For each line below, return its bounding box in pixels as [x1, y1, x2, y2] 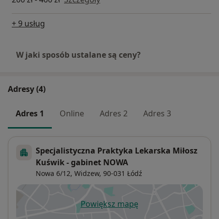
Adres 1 [16, 108, 44, 119]
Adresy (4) [8, 83, 45, 94]
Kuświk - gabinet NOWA [36, 156, 128, 168]
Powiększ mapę [81, 198, 138, 209]
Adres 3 [143, 108, 171, 119]
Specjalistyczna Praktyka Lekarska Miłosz [36, 145, 197, 156]
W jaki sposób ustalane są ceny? [16, 49, 141, 60]
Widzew [74, 168, 99, 178]
